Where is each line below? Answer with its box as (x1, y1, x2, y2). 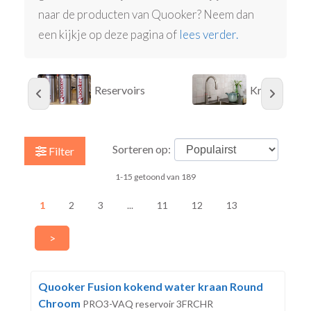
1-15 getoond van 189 (115, 171, 196, 183)
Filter (47, 144, 75, 158)
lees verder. (179, 27, 239, 42)
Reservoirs (94, 83, 146, 97)
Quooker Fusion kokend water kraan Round (37, 280, 263, 294)
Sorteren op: (112, 142, 171, 156)
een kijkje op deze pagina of (38, 27, 180, 42)
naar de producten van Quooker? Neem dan (38, 7, 255, 22)
